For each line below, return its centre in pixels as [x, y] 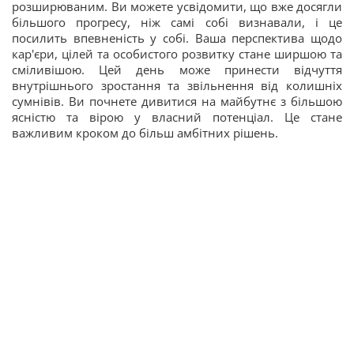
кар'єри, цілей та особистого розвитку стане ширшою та [177, 54]
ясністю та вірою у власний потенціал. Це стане [177, 117]
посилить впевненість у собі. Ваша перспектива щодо [177, 38]
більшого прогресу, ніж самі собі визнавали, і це [177, 22]
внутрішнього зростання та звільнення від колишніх [177, 85]
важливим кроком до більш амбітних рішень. [145, 133]
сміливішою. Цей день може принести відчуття [177, 70]
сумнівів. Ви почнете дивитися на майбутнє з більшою [177, 101]
